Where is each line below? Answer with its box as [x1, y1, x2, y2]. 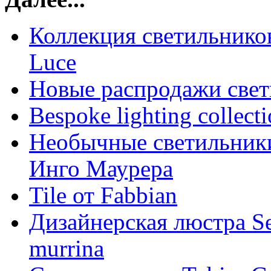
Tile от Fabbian [29, 183, 177, 208]
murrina [29, 236, 104, 261]
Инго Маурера [29, 156, 173, 181]
